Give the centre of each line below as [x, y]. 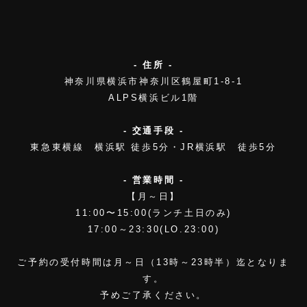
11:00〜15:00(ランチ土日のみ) [153, 213]
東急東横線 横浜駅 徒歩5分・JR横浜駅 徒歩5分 [153, 147]
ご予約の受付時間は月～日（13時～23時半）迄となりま [153, 262]
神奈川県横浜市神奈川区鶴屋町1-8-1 [153, 82]
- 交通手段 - [153, 131]
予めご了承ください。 [153, 295]
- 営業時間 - [153, 180]
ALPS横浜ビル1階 [153, 98]
